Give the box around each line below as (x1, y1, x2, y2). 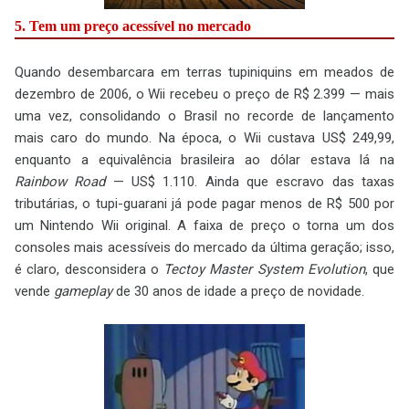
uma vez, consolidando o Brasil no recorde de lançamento (15, 107, 394, 124)
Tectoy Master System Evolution (163, 260, 365, 278)
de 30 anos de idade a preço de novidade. (112, 282, 364, 299)
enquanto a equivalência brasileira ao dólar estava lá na (15, 151, 394, 168)
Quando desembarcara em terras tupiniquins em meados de (15, 63, 394, 80)
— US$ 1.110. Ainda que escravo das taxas (105, 173, 395, 190)
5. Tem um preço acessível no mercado (15, 17, 251, 34)
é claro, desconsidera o (15, 260, 163, 278)
